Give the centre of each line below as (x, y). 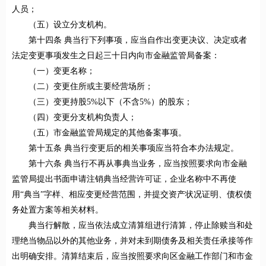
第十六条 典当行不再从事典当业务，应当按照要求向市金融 (138, 164)
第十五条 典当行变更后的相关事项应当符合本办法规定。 (134, 148)
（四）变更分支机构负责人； (83, 118)
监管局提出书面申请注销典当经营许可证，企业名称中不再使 (124, 179)
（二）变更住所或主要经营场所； (91, 87)
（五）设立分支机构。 (70, 25)
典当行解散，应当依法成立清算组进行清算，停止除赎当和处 (141, 226)
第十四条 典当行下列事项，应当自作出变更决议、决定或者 (138, 40)
